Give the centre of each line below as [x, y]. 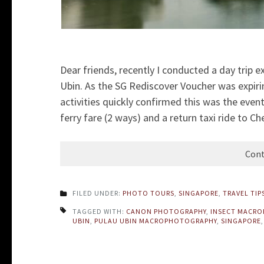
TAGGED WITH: [99, 212]
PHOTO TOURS [148, 193]
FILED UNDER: [98, 193]
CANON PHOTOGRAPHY [166, 212]
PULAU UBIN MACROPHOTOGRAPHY [156, 221]
